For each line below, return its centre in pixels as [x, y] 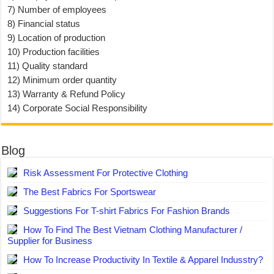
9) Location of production [57, 38]
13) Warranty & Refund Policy [67, 94]
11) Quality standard [48, 66]
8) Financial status [44, 24]
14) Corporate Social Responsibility [78, 108]
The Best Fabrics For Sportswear [90, 192]
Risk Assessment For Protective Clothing [106, 173]
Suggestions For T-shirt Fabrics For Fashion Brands [127, 211]
